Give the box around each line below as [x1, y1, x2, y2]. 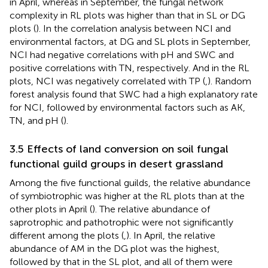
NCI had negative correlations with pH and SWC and [10, 48, 234, 60]
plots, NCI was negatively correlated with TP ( [10, 75, 205, 87]
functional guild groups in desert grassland [10, 157, 223, 170]
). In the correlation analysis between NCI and [36, 22, 231, 34]
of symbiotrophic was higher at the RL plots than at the [10, 190, 245, 202]
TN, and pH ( [10, 114, 63, 126]
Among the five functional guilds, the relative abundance [10, 176, 251, 188]
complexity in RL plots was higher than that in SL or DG [10, 9, 245, 21]
